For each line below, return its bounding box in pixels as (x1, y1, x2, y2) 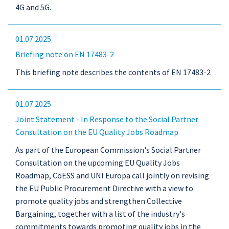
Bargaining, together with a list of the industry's (15, 209, 185, 219)
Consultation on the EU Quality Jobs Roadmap (15, 127, 178, 137)
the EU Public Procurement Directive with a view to (15, 183, 193, 193)
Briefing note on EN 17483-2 (15, 49, 114, 59)
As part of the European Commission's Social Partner (15, 145, 201, 155)
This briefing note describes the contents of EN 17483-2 (15, 67, 211, 77)
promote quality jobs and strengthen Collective (15, 196, 182, 206)
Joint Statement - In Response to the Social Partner (15, 114, 198, 124)
